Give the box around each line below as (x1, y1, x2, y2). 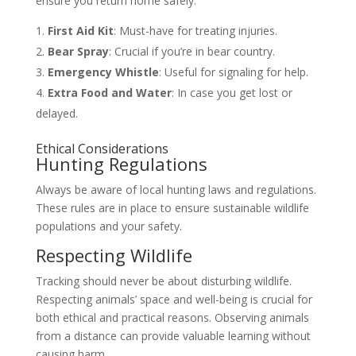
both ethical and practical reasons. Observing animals (35, 309, 309, 325)
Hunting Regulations (35, 151, 207, 176)
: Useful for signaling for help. (158, 64, 308, 79)
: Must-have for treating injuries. (113, 22, 277, 38)
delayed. (35, 105, 78, 121)
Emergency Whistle (47, 64, 159, 79)
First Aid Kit (47, 22, 114, 38)
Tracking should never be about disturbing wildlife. (35, 273, 292, 288)
